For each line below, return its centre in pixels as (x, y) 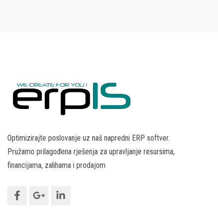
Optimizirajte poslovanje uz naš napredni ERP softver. (89, 138)
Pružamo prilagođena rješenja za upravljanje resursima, (91, 152)
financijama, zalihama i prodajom (56, 165)
